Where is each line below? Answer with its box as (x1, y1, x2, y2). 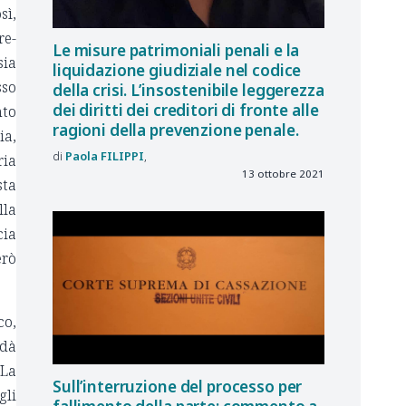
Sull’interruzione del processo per (53, 376, 303, 398)
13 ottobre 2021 (242, 167, 324, 181)
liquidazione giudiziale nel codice (53, 60, 302, 82)
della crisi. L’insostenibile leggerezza (53, 80, 324, 101)
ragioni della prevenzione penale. (53, 120, 299, 141)
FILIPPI (101, 148, 144, 165)
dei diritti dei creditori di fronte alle (53, 100, 319, 121)
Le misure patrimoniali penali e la (53, 40, 300, 62)
